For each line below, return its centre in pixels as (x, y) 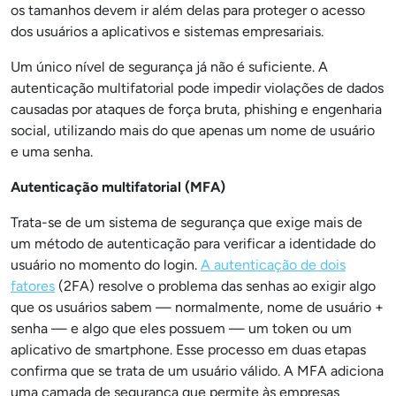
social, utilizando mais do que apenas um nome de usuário (193, 130)
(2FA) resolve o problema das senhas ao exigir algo (215, 286)
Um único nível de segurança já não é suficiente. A (169, 67)
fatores (33, 286)
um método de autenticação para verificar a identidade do (193, 244)
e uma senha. (52, 152)
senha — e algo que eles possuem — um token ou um (181, 328)
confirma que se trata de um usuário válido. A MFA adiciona (197, 371)
